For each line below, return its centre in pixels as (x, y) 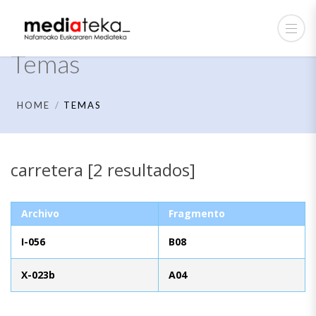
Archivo (40, 213)
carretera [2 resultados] (103, 170)
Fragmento (197, 213)
